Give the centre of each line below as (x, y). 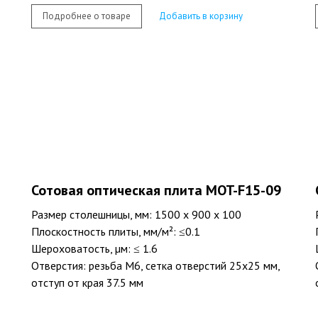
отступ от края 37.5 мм (87, 283)
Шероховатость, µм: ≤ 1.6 (94, 249)
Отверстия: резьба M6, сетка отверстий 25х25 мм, (155, 266)
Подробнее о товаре (87, 16)
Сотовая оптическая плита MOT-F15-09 (156, 191)
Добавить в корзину (201, 16)
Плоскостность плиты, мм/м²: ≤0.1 (116, 232)
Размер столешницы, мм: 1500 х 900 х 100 (136, 215)
